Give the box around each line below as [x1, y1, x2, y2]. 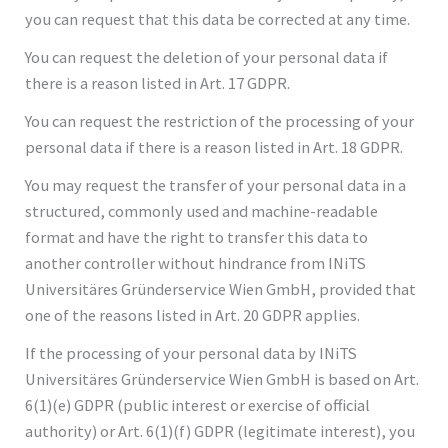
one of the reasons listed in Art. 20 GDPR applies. [25, 304, 361, 325]
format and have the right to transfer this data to [25, 226, 369, 247]
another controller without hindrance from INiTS [25, 252, 367, 273]
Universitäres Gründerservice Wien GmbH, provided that [25, 278, 417, 299]
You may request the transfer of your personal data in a [25, 174, 407, 195]
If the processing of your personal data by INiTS [25, 342, 358, 363]
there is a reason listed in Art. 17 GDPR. [25, 72, 291, 93]
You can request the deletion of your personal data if [25, 46, 389, 67]
